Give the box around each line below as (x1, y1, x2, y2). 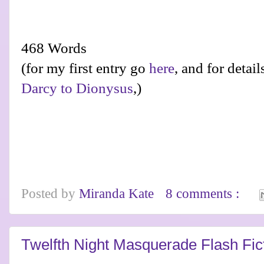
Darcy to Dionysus (21, 80, 133, 97)
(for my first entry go (21, 60, 149, 77)
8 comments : (166, 186, 243, 201)
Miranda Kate (79, 186, 157, 201)
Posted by (21, 186, 79, 201)
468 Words (21, 40, 87, 57)
